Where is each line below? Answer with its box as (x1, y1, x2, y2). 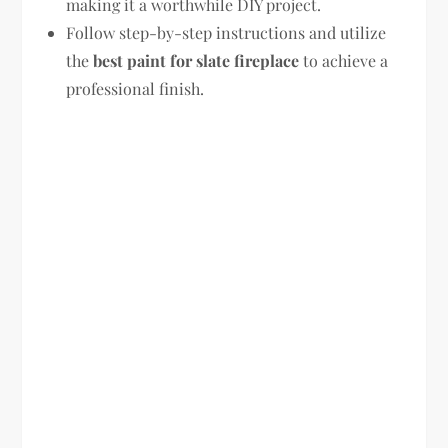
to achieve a (299, 49, 389, 71)
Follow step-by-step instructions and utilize (66, 21, 387, 43)
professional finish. (66, 77, 205, 99)
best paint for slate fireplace (93, 49, 300, 71)
